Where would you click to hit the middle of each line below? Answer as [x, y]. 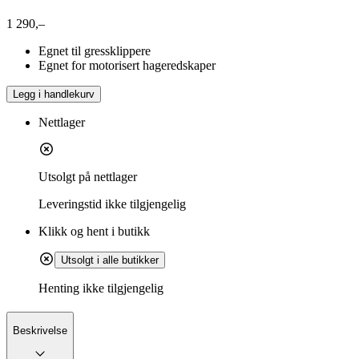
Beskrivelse [40, 331]
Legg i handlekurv [54, 95]
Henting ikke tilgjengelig [101, 288]
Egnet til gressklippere [95, 51]
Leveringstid [70, 204]
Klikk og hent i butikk [94, 232]
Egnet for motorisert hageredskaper [127, 66]
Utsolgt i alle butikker [110, 260]
